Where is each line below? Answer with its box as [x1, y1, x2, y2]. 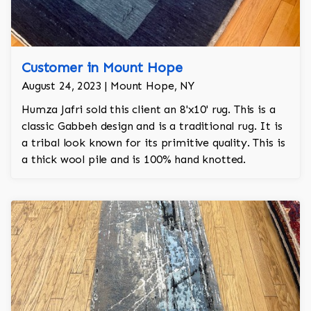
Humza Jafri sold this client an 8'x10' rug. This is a [22, 103, 276, 117]
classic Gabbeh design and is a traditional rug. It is [22, 119, 283, 133]
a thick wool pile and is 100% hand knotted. [22, 153, 246, 167]
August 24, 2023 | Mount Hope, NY [22, 79, 194, 93]
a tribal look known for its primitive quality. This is [22, 136, 285, 150]
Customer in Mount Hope [22, 59, 183, 76]
